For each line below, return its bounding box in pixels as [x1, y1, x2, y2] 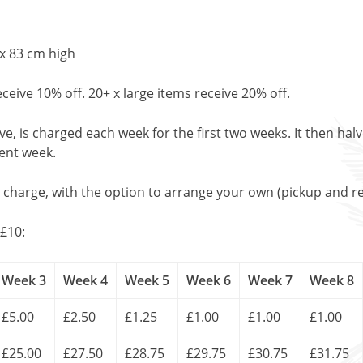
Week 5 [125, 271, 169, 289]
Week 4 [63, 271, 108, 289]
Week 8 [310, 271, 354, 289]
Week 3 [2, 271, 46, 289]
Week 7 [248, 271, 293, 289]
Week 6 [186, 271, 231, 289]
